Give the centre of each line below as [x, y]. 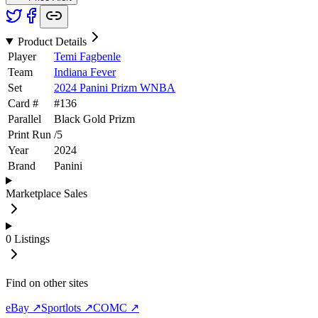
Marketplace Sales [46, 193]
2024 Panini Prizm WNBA [115, 87]
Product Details [52, 41]
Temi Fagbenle [87, 56]
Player [22, 56]
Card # [23, 103]
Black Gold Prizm [94, 119]
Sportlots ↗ [67, 307]
